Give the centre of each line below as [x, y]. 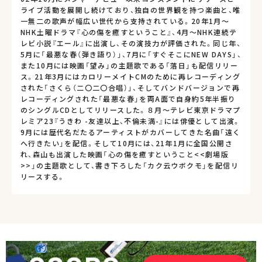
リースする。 [43, 176]
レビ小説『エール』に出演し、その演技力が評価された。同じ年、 [131, 43]
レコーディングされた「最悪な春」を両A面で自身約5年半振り [128, 99]
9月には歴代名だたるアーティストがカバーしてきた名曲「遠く [131, 132]
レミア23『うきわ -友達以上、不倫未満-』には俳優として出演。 [131, 121]
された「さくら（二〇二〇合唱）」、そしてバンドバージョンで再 [130, 87]
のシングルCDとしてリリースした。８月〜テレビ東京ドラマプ [131, 110]
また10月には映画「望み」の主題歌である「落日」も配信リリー [129, 65]
